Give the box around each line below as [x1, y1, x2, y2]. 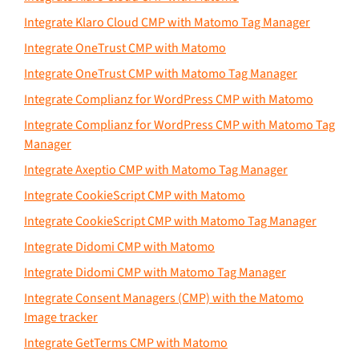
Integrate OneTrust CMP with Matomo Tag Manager [24, 64, 297, 83]
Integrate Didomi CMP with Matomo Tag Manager [24, 263, 286, 281]
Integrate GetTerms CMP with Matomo [24, 333, 228, 352]
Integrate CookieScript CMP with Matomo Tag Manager [24, 212, 317, 230]
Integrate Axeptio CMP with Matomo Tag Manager [24, 160, 288, 179]
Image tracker [24, 308, 98, 326]
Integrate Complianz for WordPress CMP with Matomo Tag [24, 115, 335, 134]
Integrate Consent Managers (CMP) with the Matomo [24, 288, 304, 307]
